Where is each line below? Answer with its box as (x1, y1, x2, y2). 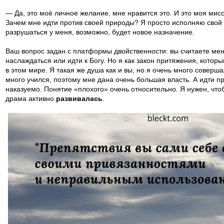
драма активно (5, 94, 56, 102)
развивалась (56, 94, 102, 102)
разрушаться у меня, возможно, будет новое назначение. (5, 28, 194, 36)
